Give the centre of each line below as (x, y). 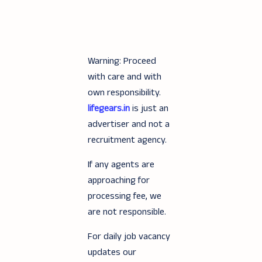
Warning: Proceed (122, 61)
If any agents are (121, 165)
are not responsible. (127, 212)
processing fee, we (125, 196)
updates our (112, 252)
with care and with (125, 77)
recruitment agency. (127, 140)
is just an (149, 108)
